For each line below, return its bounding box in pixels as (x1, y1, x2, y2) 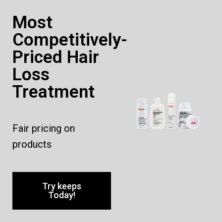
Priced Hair (12, 47, 99, 67)
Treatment (12, 81, 95, 102)
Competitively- (12, 29, 127, 50)
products (12, 138, 52, 150)
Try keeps (42, 180, 81, 191)
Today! (48, 189, 75, 200)
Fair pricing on (12, 122, 75, 134)
